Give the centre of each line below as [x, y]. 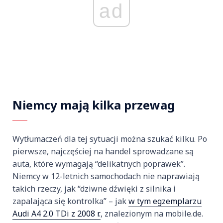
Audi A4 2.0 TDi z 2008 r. [56, 214]
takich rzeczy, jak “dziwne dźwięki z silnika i [94, 189]
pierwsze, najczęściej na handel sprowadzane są [103, 152]
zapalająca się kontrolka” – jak [70, 201]
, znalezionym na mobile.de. [152, 214]
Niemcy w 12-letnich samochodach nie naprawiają [106, 176]
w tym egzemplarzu [165, 201]
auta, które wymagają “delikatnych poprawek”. [99, 164]
